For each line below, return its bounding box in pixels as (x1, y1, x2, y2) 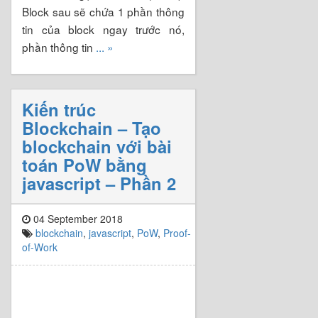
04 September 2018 (31, 211, 123, 226)
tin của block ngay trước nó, (22, 21, 185, 37)
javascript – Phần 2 (22, 170, 176, 195)
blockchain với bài (22, 133, 172, 158)
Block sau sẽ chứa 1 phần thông (22, 3, 185, 19)
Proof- (163, 225, 191, 240)
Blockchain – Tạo (22, 115, 161, 140)
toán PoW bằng (22, 152, 147, 177)
